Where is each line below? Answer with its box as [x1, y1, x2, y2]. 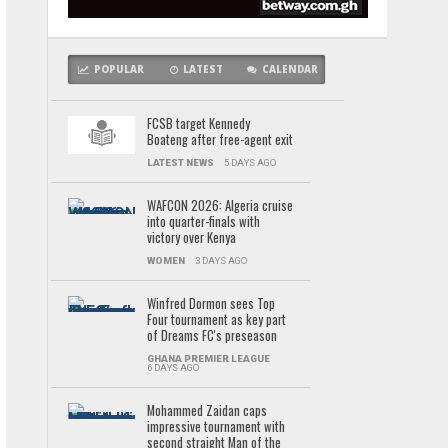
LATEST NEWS [146, 157, 214, 168]
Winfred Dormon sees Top [146, 294, 275, 313]
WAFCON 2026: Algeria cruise [146, 196, 293, 215]
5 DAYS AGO [223, 157, 276, 168]
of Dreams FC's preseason [146, 326, 277, 345]
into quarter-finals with [146, 212, 260, 231]
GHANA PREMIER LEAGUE [146, 353, 270, 364]
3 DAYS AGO [194, 255, 247, 266]
